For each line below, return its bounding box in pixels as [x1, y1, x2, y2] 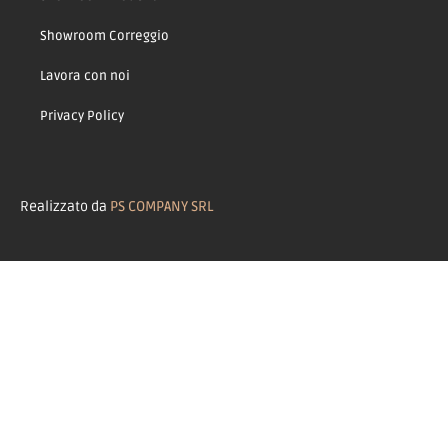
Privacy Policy [40, 107, 124, 124]
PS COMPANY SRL [110, 197, 213, 215]
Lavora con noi [40, 67, 130, 84]
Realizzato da [20, 197, 110, 215]
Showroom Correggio [40, 27, 169, 44]
